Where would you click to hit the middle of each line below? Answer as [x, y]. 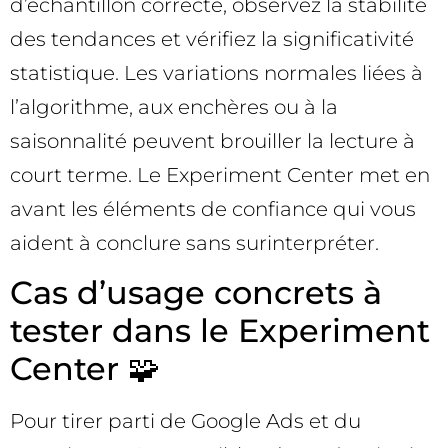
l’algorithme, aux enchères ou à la [174, 106]
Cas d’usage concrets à [196, 293]
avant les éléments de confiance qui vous [213, 208]
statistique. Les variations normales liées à [216, 72]
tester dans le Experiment [220, 331]
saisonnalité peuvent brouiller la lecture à [212, 140]
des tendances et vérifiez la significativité [212, 38]
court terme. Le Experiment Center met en [220, 174]
